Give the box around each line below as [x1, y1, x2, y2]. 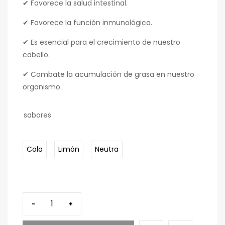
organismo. [23, 82, 62, 92]
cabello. [23, 50, 50, 60]
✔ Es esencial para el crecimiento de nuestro [23, 37, 180, 48]
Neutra [95, 144, 119, 155]
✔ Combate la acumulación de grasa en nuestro [23, 69, 194, 80]
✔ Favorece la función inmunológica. [23, 18, 152, 28]
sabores [24, 110, 51, 121]
